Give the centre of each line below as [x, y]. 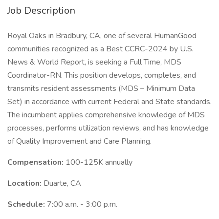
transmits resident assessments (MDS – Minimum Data [101, 88]
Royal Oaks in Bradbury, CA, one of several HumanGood [102, 36]
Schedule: [27, 204]
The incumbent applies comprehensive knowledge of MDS [106, 115]
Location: [25, 183]
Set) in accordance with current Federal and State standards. [109, 102]
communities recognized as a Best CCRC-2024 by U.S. [100, 49]
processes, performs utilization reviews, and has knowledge [108, 128]
